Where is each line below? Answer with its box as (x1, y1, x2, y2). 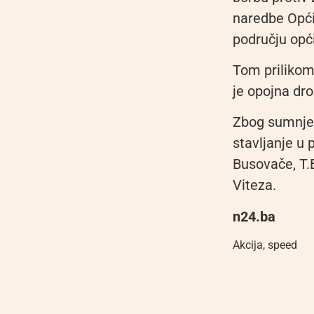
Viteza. (233, 177, 276, 194)
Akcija (233, 238, 263, 252)
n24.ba (233, 207, 275, 225)
